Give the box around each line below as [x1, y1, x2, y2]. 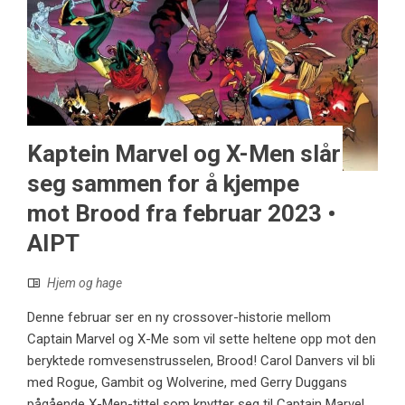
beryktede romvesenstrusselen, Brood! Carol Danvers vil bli [27, 352, 375, 369]
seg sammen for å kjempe [27, 169, 299, 197]
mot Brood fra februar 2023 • [27, 199, 336, 227]
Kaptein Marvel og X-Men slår [27, 139, 341, 167]
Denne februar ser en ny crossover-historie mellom [27, 308, 331, 325]
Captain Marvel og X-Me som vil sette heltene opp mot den [27, 330, 376, 347]
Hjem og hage [47, 275, 122, 290]
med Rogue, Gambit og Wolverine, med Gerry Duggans [27, 373, 347, 391]
